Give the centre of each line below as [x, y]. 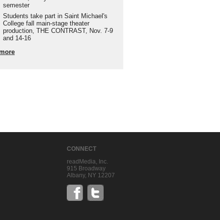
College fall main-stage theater [46, 23]
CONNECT [82, 149]
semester [16, 5]
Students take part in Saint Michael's [55, 16]
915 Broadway [86, 168]
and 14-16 [17, 38]
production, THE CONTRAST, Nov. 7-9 [58, 31]
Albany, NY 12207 [91, 175]
